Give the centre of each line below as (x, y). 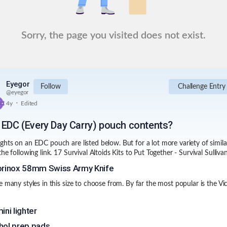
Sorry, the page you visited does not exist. (113, 35)
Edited (29, 103)
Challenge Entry (201, 87)
